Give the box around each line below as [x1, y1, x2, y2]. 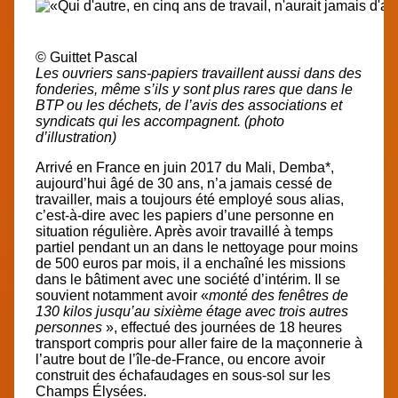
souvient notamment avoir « [36, 288, 209, 304]
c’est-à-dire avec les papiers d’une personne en [36, 208, 334, 224]
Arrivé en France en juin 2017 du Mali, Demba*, [36, 160, 334, 176]
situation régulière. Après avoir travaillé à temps [36, 224, 333, 240]
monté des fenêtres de [209, 288, 348, 304]
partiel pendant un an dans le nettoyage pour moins [36, 240, 358, 256]
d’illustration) [36, 130, 116, 146]
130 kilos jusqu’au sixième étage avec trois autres [36, 304, 348, 320]
